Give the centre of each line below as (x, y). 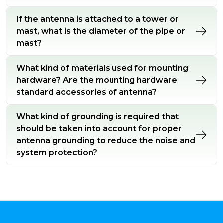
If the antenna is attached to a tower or (98, 19)
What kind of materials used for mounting (102, 68)
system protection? (57, 153)
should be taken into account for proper (99, 129)
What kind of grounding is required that (98, 117)
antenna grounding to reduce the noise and (106, 141)
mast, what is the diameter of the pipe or (101, 31)
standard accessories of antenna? (87, 92)
